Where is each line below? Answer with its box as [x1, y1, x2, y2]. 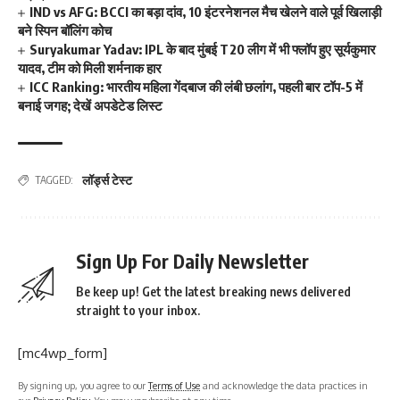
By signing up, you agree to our [18, 379, 148, 392]
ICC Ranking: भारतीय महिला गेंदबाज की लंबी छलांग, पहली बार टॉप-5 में [29, 79, 363, 96]
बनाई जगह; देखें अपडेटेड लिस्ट [18, 97, 162, 114]
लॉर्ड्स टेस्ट [82, 172, 132, 188]
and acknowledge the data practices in [200, 379, 368, 392]
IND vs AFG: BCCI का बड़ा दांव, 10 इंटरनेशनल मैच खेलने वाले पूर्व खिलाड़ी [29, 4, 382, 21]
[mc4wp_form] [18, 345, 107, 362]
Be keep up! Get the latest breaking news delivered [76, 284, 351, 300]
